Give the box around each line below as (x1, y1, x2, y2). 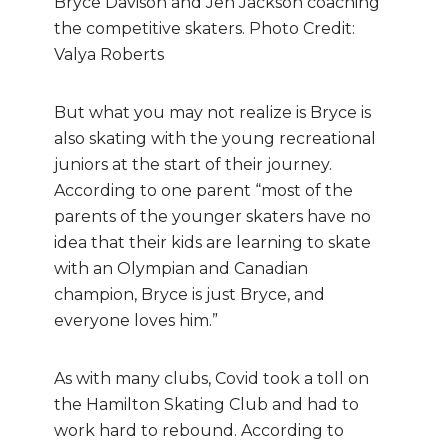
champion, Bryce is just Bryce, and (54, 284, 325, 304)
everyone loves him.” (54, 310, 218, 330)
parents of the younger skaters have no (54, 206, 371, 226)
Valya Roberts (54, 44, 164, 64)
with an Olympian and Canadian (54, 258, 308, 278)
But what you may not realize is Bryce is (54, 102, 371, 122)
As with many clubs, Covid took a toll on (54, 368, 369, 388)
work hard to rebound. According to (54, 420, 344, 440)
